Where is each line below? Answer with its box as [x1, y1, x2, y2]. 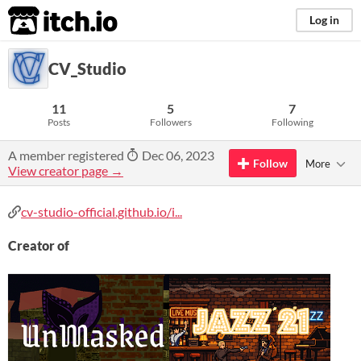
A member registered [8, 147, 127, 163]
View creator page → [8, 163, 123, 178]
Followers [149, 116, 192, 128]
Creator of [8, 238, 69, 253]
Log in [309, 13, 339, 27]
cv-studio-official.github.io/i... [21, 204, 182, 219]
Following [271, 116, 313, 128]
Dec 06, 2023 [139, 147, 214, 163]
